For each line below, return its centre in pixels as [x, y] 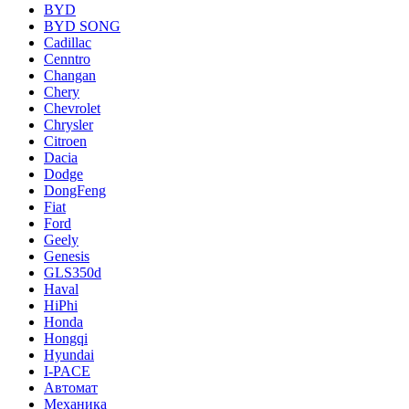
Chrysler [68, 124]
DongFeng [75, 190]
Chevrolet [72, 108]
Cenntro [67, 58]
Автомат [71, 387]
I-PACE [67, 371]
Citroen [65, 141]
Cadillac [68, 42]
